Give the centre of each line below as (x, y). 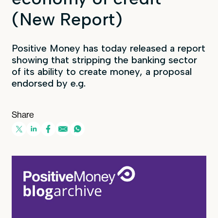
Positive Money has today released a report (109, 48)
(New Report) (67, 19)
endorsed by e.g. (49, 83)
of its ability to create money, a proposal (102, 71)
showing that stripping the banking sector (104, 60)
